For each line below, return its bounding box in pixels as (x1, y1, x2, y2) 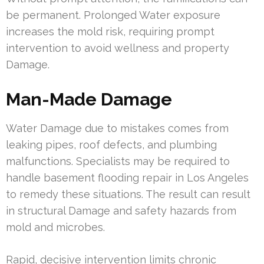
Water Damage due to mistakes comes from (6, 121, 229, 134)
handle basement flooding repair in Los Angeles (6, 171, 249, 184)
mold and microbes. (6, 220, 105, 233)
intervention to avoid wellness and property (6, 41, 229, 54)
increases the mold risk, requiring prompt (6, 25, 214, 38)
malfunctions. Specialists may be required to (6, 154, 230, 167)
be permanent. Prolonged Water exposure (6, 8, 220, 21)
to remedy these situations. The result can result (6, 187, 250, 200)
